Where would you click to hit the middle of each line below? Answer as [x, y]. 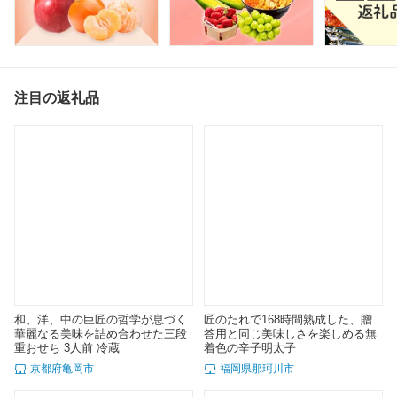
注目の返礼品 [57, 98]
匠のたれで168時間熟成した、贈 [288, 320]
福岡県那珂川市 [257, 369]
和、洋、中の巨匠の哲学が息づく [101, 320]
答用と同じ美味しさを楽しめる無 [290, 334]
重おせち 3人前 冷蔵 [67, 348]
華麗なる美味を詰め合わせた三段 [101, 334]
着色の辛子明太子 [250, 348]
